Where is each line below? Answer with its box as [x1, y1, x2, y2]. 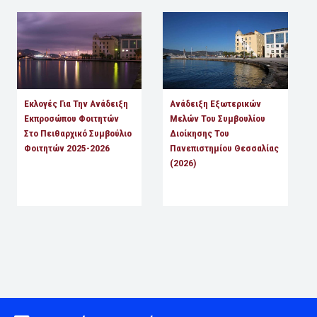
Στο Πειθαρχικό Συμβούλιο [23, 127, 132, 139]
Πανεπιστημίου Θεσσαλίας [170, 142, 279, 154]
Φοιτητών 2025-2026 [23, 142, 110, 154]
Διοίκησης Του [170, 127, 230, 139]
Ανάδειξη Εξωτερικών [170, 98, 262, 110]
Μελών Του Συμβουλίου [170, 113, 266, 125]
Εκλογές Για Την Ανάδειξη [23, 98, 128, 110]
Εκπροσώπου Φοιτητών [23, 113, 119, 125]
